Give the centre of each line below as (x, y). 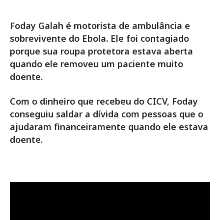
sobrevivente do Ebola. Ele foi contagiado (99, 38)
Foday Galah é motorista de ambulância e (100, 26)
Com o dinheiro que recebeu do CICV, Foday (104, 101)
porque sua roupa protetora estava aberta (101, 51)
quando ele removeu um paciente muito (96, 64)
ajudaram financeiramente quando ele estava (109, 127)
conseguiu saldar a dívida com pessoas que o (107, 114)
